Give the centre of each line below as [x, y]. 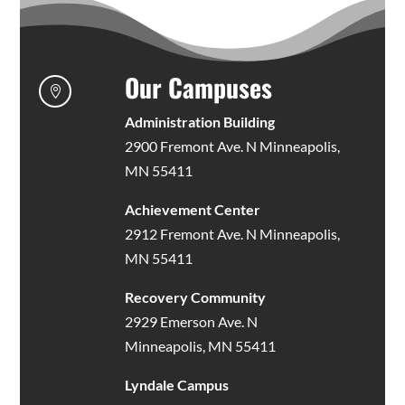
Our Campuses [198, 87]
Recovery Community [195, 297]
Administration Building [199, 121]
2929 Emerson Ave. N [191, 321]
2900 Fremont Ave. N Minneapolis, [232, 146]
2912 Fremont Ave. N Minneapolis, [232, 233]
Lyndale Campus [176, 384]
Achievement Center [192, 209]
